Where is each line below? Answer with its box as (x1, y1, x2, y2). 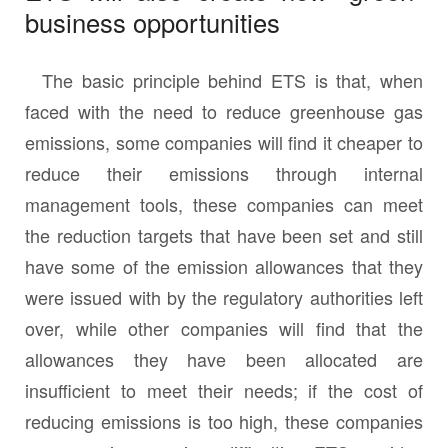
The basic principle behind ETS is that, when (25, 67, 423, 94)
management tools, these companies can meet (25, 191, 423, 218)
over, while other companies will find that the (25, 315, 423, 342)
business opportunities (25, 4, 280, 41)
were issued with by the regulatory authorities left (25, 284, 423, 311)
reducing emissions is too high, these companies (25, 408, 423, 435)
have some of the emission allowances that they (25, 253, 423, 280)
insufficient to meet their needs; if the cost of (25, 377, 423, 404)
